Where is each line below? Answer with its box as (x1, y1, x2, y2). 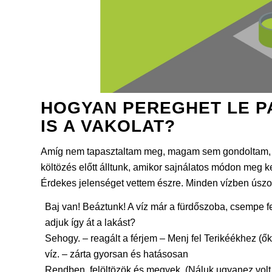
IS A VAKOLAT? (41, 117, 175, 136)
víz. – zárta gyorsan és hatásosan (45, 249, 188, 260)
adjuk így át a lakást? (45, 217, 135, 228)
